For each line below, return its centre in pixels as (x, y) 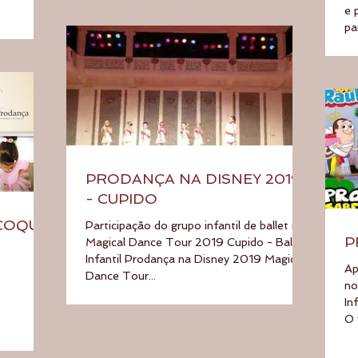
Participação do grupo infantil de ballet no (195, 225)
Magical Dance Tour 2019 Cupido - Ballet (196, 242)
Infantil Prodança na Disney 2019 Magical (105, 259)
